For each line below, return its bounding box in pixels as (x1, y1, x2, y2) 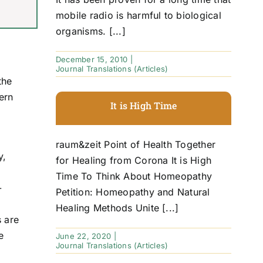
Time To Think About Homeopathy (55, 170, 213, 182)
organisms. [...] (55, 25, 126, 37)
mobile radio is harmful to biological (55, 9, 221, 21)
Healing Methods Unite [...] (55, 201, 179, 214)
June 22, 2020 (55, 231, 112, 241)
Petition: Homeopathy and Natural (55, 186, 210, 198)
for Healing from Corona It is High (55, 154, 212, 166)
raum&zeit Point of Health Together (55, 138, 216, 150)
